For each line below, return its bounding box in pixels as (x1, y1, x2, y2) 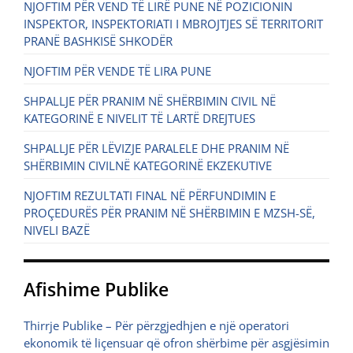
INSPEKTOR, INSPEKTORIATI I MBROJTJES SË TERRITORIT (24, 16, 323, 32)
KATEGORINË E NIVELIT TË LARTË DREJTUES (24, 110, 255, 126)
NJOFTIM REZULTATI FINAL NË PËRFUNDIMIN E (24, 188, 276, 203)
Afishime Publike (24, 277, 169, 302)
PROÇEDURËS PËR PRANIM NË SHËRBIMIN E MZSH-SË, (24, 205, 315, 221)
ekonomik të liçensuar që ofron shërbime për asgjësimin (24, 335, 329, 351)
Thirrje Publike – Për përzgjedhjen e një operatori (24, 318, 289, 333)
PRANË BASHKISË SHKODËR (24, 33, 173, 49)
